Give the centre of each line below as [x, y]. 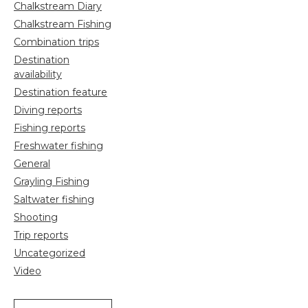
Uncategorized [49, 253]
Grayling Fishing [52, 181]
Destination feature [60, 92]
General [32, 163]
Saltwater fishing [54, 199]
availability [38, 74]
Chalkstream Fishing [63, 24]
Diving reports [48, 110]
